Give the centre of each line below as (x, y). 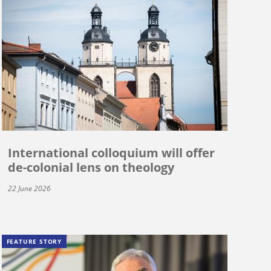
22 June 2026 (29, 188)
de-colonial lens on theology (91, 167)
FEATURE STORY (34, 241)
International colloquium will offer (111, 152)
